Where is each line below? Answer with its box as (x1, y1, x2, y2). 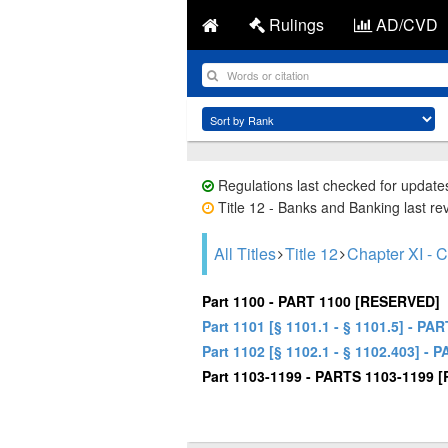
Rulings (265, 13, 324, 36)
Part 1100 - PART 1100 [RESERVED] (202, 291, 440, 311)
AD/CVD (372, 13, 438, 36)
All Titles (214, 242, 276, 265)
